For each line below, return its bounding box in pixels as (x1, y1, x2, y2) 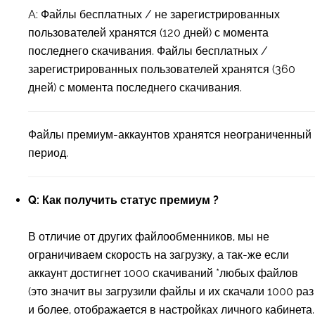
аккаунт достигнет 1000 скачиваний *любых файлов (28, 266, 298, 280)
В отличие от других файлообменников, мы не (28, 230, 269, 243)
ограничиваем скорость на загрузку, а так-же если (28, 248, 289, 262)
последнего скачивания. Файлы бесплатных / (28, 44, 268, 58)
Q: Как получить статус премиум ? (28, 193, 219, 207)
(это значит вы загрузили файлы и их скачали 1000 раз (28, 285, 314, 298)
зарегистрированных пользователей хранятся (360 (28, 63, 295, 76)
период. (28, 146, 68, 160)
